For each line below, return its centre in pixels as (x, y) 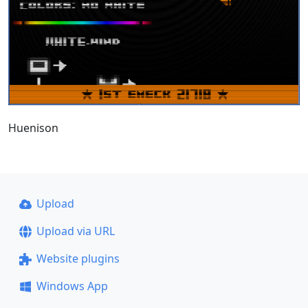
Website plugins (78, 258)
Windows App (72, 286)
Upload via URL (75, 231)
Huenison (33, 128)
